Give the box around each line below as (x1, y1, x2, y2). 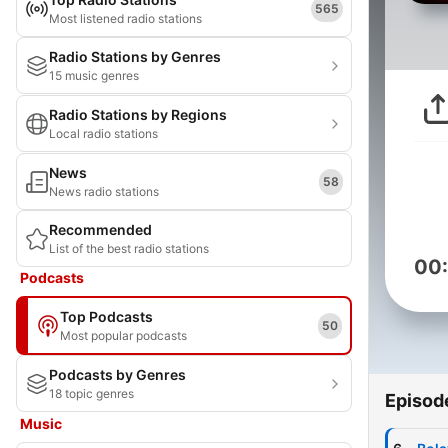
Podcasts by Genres (49, 366, 186, 383)
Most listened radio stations (49, 11, 202, 26)
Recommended (49, 221, 152, 238)
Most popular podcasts (60, 328, 187, 343)
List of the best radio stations (49, 241, 209, 256)
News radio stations (49, 184, 159, 199)
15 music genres (49, 68, 139, 83)
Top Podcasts (60, 308, 153, 325)
